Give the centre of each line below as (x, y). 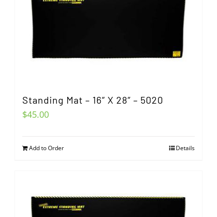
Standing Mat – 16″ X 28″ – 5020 (93, 100)
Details (185, 148)
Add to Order (46, 148)
